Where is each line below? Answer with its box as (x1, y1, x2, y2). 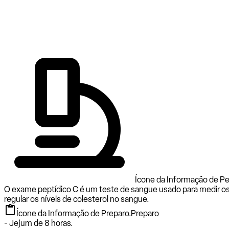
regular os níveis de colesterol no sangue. (4, 194, 149, 204)
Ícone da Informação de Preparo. (16, 208, 131, 218)
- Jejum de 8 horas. (4, 218, 73, 228)
